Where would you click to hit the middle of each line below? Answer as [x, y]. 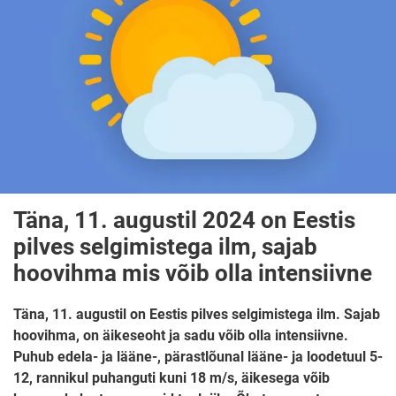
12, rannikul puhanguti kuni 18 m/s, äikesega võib [171, 377]
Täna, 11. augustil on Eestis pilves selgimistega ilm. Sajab [197, 314]
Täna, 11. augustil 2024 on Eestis [184, 220]
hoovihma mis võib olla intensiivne [193, 273]
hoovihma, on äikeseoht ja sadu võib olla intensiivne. [181, 335]
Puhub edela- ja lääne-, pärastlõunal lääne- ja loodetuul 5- [198, 356]
